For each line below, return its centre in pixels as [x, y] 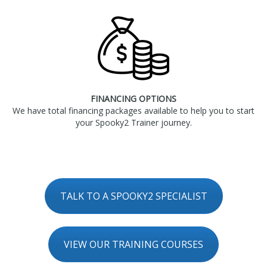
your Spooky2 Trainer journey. [133, 123]
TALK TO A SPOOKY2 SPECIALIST [133, 196]
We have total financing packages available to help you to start [133, 111]
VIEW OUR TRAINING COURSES [133, 245]
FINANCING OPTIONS [133, 99]
